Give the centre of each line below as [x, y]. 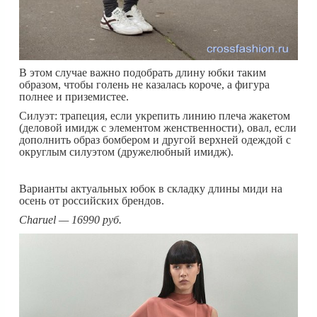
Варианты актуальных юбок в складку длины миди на [151, 188]
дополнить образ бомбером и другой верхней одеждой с [155, 139]
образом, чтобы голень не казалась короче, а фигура [144, 84]
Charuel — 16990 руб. [70, 219]
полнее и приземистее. [74, 96]
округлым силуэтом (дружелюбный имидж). [126, 151]
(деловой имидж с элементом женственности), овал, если [158, 127]
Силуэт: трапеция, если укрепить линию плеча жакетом [155, 115]
